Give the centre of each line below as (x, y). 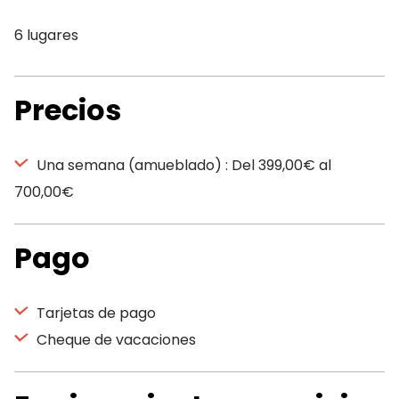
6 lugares (46, 35)
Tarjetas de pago (94, 313)
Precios (68, 110)
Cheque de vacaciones (114, 340)
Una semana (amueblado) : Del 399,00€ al (182, 165)
